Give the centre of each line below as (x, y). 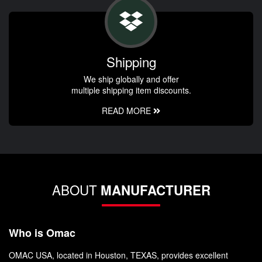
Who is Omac (42, 233)
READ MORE (127, 111)
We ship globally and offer (131, 79)
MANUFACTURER (155, 190)
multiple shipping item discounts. (131, 90)
